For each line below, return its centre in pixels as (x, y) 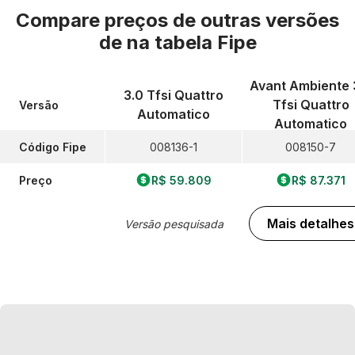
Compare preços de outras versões (177, 20)
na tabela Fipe (191, 42)
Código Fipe (53, 147)
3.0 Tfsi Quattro (174, 95)
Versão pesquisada (174, 223)
